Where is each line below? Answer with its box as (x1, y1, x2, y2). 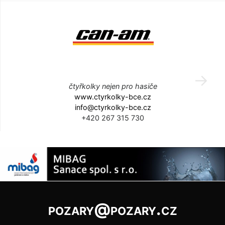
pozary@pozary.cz (48, 199, 177, 219)
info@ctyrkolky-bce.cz (74, 102, 151, 111)
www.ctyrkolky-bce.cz (74, 92, 151, 101)
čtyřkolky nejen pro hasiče (68, 81, 157, 90)
